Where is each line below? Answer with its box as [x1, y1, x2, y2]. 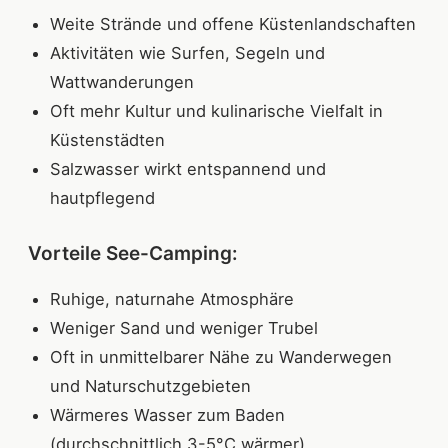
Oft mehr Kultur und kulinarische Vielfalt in [50, 101, 383, 122]
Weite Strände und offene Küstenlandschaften [50, 14, 416, 35]
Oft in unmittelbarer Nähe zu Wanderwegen [50, 347, 392, 368]
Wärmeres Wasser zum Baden [50, 405, 285, 426]
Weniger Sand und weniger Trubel [50, 318, 318, 339]
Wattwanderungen [50, 72, 194, 93]
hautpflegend [50, 188, 155, 209]
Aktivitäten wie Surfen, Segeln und [50, 43, 325, 64]
